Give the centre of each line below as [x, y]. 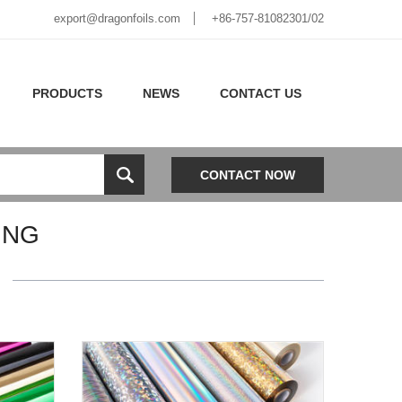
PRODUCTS [67, 93]
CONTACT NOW [248, 175]
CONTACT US [261, 93]
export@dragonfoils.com [117, 18]
